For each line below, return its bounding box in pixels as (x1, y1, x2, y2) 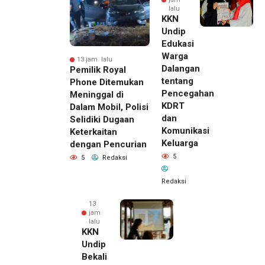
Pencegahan (161, 88, 214, 99)
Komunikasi (161, 125, 209, 137)
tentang (161, 76, 193, 87)
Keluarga (161, 138, 198, 149)
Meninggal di (70, 89, 124, 101)
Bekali (82, 251, 107, 263)
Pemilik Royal (70, 64, 126, 76)
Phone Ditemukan (70, 77, 144, 88)
